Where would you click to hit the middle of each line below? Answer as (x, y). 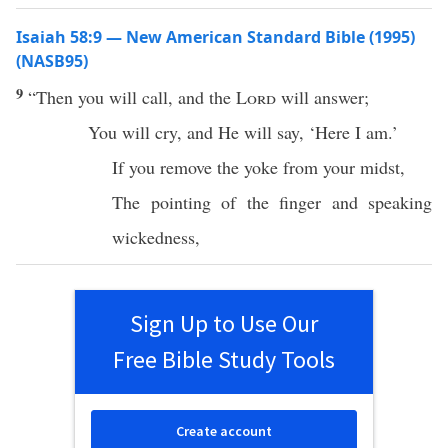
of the (244, 202)
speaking (400, 202)
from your (319, 167)
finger (300, 202)
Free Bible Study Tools (224, 359)
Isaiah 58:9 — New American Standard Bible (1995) (215, 37)
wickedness (153, 237)
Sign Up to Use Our (224, 323)
